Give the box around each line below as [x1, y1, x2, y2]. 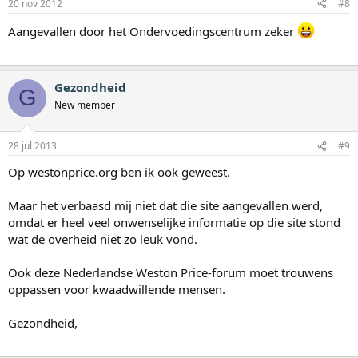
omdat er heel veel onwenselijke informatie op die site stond [8, 214, 340, 231]
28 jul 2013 [8, 139, 57, 153]
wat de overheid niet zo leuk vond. [8, 231, 197, 248]
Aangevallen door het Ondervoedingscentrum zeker [8, 22, 297, 39]
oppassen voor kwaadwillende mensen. [8, 281, 225, 298]
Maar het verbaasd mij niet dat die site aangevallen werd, [8, 197, 323, 214]
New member [54, 97, 115, 112]
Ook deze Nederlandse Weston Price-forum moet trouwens [8, 265, 333, 281]
